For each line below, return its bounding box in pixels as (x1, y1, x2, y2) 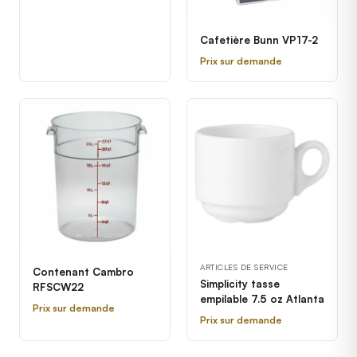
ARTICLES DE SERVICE (200, 261, 288, 272)
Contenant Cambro (33, 265, 134, 278)
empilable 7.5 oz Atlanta (200, 292, 324, 305)
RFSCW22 (33, 280, 84, 293)
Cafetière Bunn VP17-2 (200, 33, 319, 46)
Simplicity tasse (200, 277, 280, 290)
